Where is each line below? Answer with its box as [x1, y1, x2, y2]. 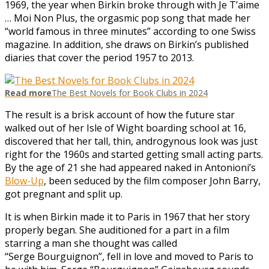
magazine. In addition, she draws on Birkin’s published [5, 37, 249, 51]
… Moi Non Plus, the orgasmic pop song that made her [5, 11, 250, 25]
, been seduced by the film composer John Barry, [44, 174, 261, 187]
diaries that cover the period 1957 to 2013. [5, 50, 194, 64]
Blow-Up [5, 174, 44, 187]
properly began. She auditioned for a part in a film [5, 223, 229, 237]
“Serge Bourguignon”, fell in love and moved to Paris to [5, 249, 253, 263]
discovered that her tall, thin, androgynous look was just [5, 134, 258, 148]
